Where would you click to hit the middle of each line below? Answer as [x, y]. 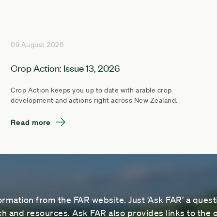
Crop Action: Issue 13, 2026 [65, 67]
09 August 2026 [37, 44]
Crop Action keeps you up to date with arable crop [91, 90]
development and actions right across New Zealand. [94, 100]
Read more [31, 122]
